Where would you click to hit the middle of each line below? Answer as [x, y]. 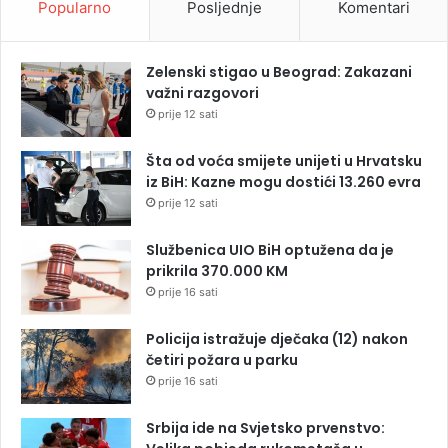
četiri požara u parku [222, 359]
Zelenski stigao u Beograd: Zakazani [279, 71]
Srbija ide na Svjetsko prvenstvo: [265, 427]
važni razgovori [202, 92]
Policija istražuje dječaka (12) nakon [277, 338]
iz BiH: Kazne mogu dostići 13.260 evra [283, 181]
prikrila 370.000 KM [217, 270]
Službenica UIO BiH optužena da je [270, 249]
